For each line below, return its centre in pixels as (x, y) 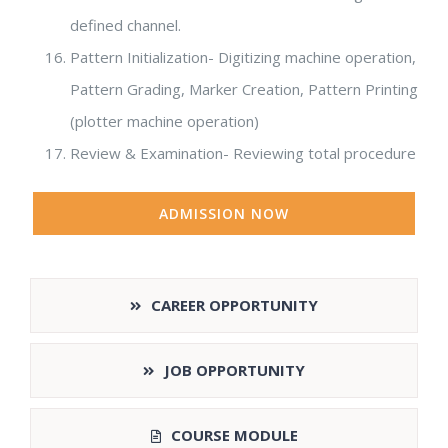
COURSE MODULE (234, 434)
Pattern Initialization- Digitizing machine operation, (243, 56)
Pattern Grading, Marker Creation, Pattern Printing (244, 88)
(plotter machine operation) (164, 120)
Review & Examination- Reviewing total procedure (243, 152)
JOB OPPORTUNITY (234, 369)
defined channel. (125, 24)
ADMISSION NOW (224, 213)
